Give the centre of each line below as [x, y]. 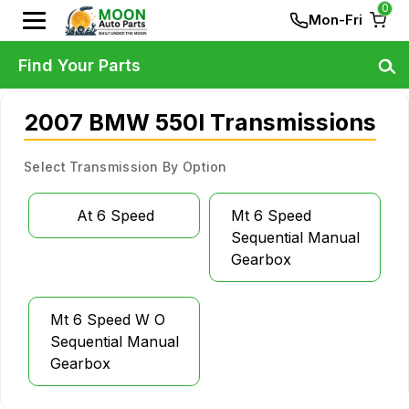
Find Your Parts [79, 65]
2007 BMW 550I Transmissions [200, 122]
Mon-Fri [336, 20]
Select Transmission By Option [126, 167]
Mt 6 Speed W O [108, 320]
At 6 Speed [115, 215]
